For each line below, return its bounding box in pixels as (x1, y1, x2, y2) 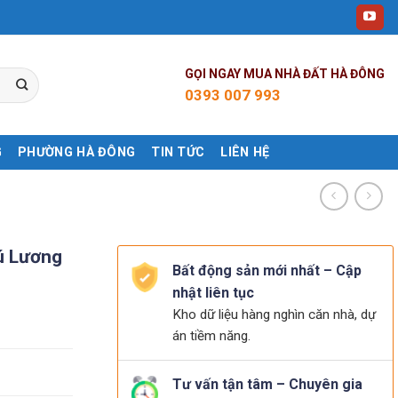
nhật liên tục (172, 284, 254, 301)
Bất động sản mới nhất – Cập (172, 262, 362, 279)
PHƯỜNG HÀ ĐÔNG (18, 144, 136, 160)
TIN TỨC (151, 144, 205, 160)
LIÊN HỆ (220, 144, 270, 160)
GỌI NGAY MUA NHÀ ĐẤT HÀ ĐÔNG (185, 66, 385, 81)
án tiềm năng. (172, 328, 251, 344)
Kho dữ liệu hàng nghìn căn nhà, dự (172, 306, 376, 322)
